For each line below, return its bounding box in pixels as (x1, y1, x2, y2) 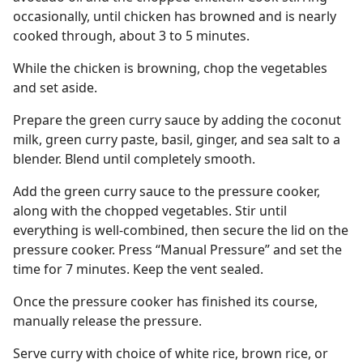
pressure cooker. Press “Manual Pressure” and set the (13, 241, 342, 258)
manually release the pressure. (13, 312, 202, 330)
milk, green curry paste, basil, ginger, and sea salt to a (13, 130, 340, 148)
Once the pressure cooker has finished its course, (13, 293, 318, 310)
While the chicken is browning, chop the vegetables (13, 59, 327, 77)
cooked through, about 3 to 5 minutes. (13, 27, 250, 45)
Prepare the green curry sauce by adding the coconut (13, 111, 341, 129)
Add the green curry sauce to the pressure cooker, (13, 182, 320, 200)
